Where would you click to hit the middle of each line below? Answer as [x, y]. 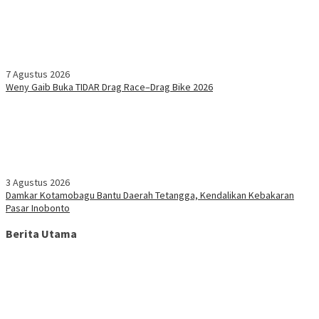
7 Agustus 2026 [38, 74]
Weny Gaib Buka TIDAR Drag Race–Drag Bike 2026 [109, 87]
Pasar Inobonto [38, 208]
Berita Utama [41, 233]
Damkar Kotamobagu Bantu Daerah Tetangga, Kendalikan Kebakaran [150, 195]
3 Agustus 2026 [38, 183]
